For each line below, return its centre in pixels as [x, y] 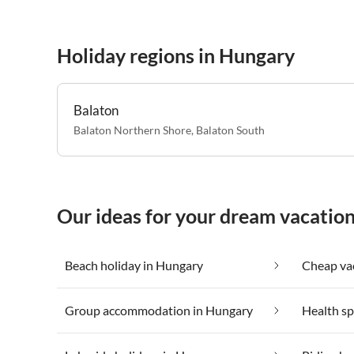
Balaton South [230, 130]
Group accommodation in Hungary [159, 311]
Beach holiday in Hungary [134, 265]
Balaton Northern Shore [132, 130]
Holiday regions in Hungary [176, 56]
